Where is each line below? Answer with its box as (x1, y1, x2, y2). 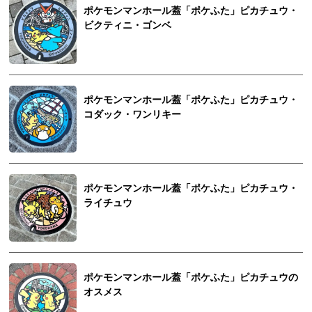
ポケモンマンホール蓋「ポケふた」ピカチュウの (84, 272, 299, 283)
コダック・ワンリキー (84, 109, 182, 120)
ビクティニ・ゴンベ (84, 19, 172, 31)
